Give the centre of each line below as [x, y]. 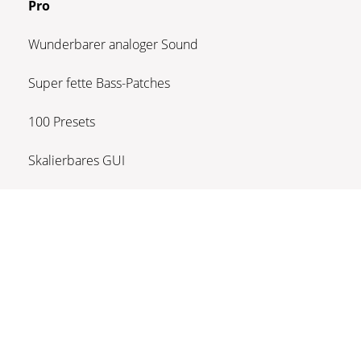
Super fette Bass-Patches [99, 83]
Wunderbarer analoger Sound [113, 44]
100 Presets [62, 121]
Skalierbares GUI [77, 160]
